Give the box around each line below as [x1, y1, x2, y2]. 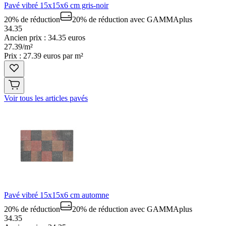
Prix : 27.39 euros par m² [4, 51, 83, 60]
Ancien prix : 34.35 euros [4, 33, 85, 42]
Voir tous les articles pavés [4, 93, 88, 102]
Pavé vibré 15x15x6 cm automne [4, 190, 109, 199]
